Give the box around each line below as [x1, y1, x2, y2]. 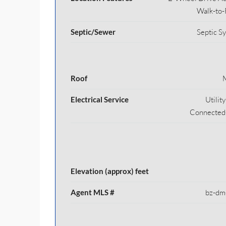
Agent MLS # [71, 188, 115, 197]
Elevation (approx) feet [71, 166, 149, 176]
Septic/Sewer [71, 27, 116, 36]
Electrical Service [71, 95, 129, 104]
